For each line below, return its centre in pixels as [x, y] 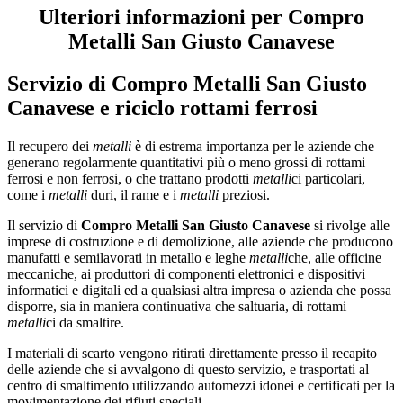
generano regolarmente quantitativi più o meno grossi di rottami [186, 163]
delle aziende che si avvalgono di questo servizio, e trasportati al [188, 370]
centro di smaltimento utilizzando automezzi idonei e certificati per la [201, 386]
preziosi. [244, 195]
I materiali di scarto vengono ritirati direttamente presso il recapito [192, 354]
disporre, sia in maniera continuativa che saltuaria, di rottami [177, 307]
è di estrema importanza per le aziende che [253, 147]
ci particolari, [328, 179]
